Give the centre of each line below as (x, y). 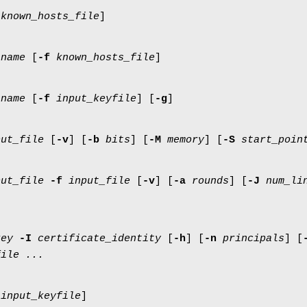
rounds (210, 181)
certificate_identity (99, 238)
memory (186, 140)
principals (254, 238)
